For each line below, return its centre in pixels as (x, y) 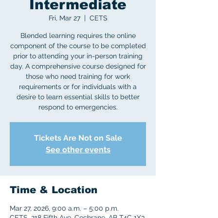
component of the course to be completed (78, 46)
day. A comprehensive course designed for (78, 66)
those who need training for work (78, 76)
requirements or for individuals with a (78, 87)
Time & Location (54, 190)
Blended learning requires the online (78, 36)
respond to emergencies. (78, 107)
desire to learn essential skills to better (78, 97)
